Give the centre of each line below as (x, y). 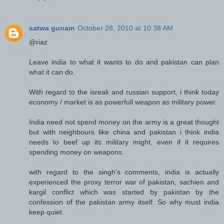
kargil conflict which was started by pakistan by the (124, 192)
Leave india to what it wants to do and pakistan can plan (124, 62)
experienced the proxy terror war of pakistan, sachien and (124, 182)
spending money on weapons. (76, 152)
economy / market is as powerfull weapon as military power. (123, 102)
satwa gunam (52, 28)
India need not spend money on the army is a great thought (124, 122)
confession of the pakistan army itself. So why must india (124, 202)
